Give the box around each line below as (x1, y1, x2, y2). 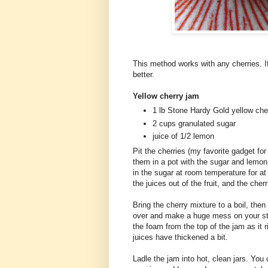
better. (133, 69, 154, 79)
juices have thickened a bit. (133, 232, 228, 242)
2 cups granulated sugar (153, 118, 236, 128)
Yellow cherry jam (133, 91, 199, 100)
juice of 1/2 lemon (153, 131, 214, 141)
